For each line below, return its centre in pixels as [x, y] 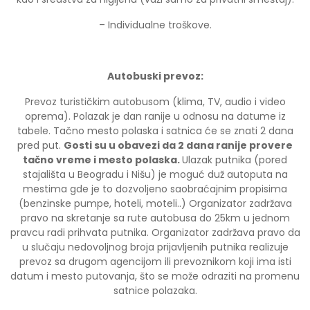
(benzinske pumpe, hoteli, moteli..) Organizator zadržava [155, 203]
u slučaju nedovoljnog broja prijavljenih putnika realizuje [155, 247]
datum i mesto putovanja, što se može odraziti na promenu [155, 276]
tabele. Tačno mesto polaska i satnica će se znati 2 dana [155, 130]
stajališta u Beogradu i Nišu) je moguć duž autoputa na [155, 174]
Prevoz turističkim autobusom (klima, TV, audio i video [155, 101]
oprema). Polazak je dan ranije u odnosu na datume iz [155, 116]
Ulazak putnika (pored [235, 159]
